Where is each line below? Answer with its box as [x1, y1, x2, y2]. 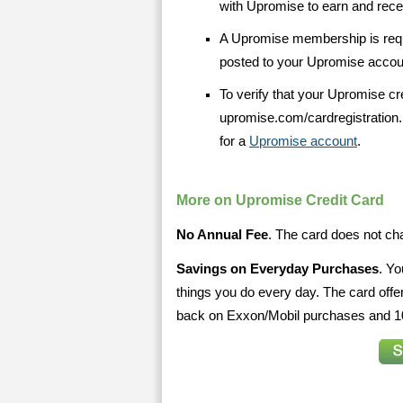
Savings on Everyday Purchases [176, 262, 379, 276]
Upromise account [249, 134, 357, 148]
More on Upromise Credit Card [176, 193, 384, 208]
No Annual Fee [176, 228, 268, 242]
